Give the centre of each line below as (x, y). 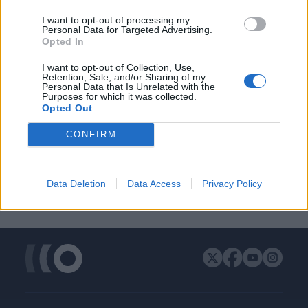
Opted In (63, 41)
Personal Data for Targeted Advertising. (127, 29)
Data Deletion (76, 183)
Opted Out (67, 108)
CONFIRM (91, 134)
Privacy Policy (232, 183)
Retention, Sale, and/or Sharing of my (124, 77)
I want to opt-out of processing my (116, 20)
